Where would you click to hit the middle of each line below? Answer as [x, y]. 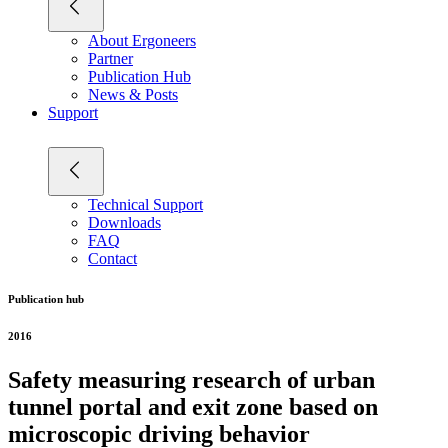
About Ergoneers [142, 40]
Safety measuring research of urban [191, 379]
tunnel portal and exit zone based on [193, 406]
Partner [110, 58]
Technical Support [145, 204]
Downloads [124, 222]
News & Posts [133, 94]
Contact [112, 258]
